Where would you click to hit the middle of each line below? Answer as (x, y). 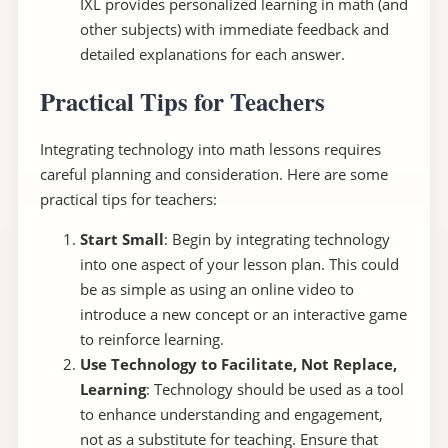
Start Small (121, 239)
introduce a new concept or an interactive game (243, 314)
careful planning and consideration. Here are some (213, 174)
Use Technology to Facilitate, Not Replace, (238, 364)
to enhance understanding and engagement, (231, 414)
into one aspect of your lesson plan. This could (239, 264)
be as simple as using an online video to (216, 289)
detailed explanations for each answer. (212, 53)
